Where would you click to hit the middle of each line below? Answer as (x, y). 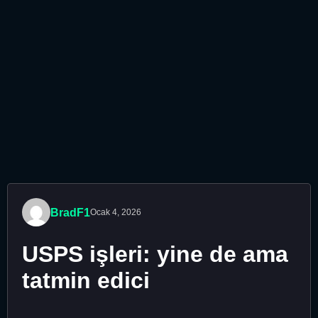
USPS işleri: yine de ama (155, 254)
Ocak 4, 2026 (116, 212)
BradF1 (70, 212)
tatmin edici (86, 281)
